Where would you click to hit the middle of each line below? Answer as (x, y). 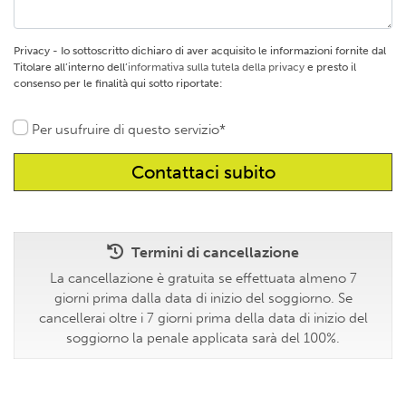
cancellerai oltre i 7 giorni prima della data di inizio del (203, 318)
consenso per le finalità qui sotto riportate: (118, 83)
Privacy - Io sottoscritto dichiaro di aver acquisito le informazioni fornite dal (200, 50)
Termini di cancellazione (215, 252)
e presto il (330, 67)
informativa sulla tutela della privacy (216, 67)
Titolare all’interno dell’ (71, 67)
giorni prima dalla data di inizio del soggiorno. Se (203, 298)
